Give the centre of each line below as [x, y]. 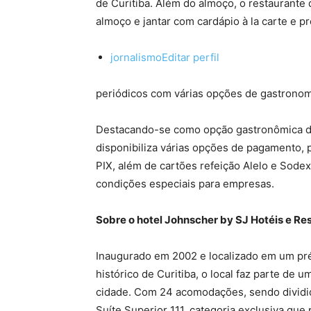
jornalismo [136, 58]
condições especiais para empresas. [185, 184]
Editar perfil [191, 58]
